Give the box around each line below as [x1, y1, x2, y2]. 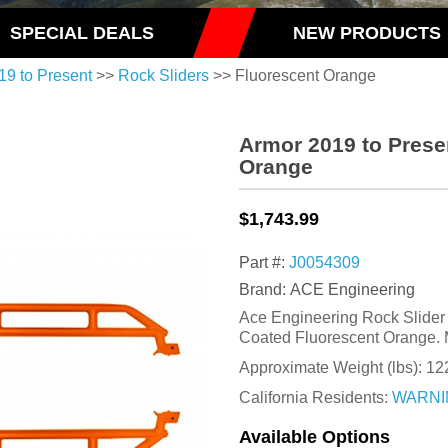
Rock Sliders [118, 67, 209, 85]
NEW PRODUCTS [292, 22, 441, 44]
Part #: [239, 254, 289, 272]
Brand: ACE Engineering [239, 281, 415, 299]
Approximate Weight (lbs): [239, 359, 426, 377]
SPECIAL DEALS [9, 22, 154, 44]
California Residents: [239, 389, 392, 407]
